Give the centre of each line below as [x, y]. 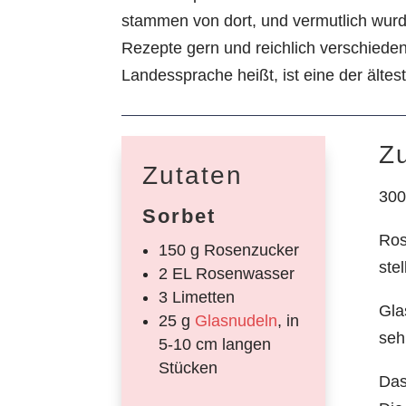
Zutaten [192, 175]
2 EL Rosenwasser [226, 273]
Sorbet [179, 216]
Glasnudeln [236, 320]
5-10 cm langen [214, 344]
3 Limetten [196, 297]
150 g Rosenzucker [228, 250]
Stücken [188, 367]
